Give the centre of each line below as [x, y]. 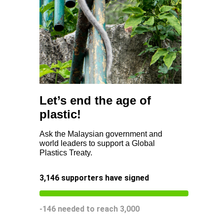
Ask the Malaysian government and [101, 134]
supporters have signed [104, 178]
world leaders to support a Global [97, 144]
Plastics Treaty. [66, 153]
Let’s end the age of [95, 101]
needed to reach [88, 209]
